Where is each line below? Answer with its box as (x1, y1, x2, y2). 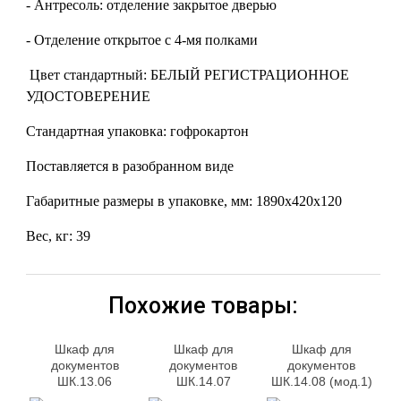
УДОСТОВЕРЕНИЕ (26, 89, 151, 104)
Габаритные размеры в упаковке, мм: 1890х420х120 (26, 193, 343, 209)
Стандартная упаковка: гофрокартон (26, 124, 250, 139)
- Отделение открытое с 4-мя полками (26, 32, 259, 47)
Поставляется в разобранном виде (26, 158, 235, 174)
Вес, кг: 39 (26, 228, 95, 243)
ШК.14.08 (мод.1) (270, 373, 372, 388)
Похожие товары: (108, 293, 299, 319)
